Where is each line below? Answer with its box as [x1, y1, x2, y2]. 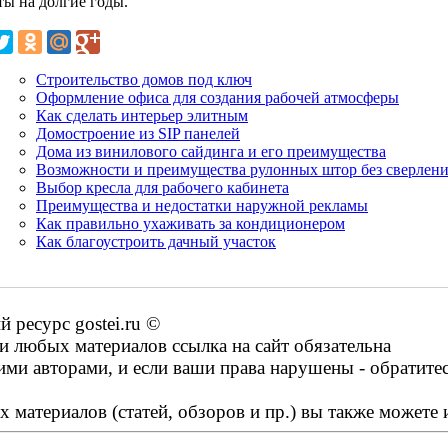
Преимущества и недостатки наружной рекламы [36, 196, 368, 214]
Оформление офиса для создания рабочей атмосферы [36, 88, 399, 106]
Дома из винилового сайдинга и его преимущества [36, 142, 386, 160]
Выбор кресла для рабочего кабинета [36, 178, 289, 196]
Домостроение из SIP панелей [36, 124, 240, 142]
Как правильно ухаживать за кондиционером [36, 214, 345, 232]
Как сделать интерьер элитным [36, 106, 248, 124]
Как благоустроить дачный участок [36, 232, 276, 250]
